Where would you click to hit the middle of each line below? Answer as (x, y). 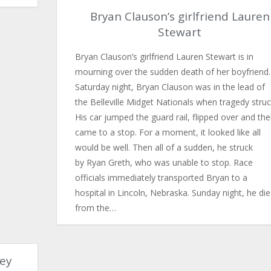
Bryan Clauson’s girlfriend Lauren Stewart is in (164, 57)
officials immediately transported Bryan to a (161, 178)
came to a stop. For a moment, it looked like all (168, 132)
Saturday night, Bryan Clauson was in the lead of (170, 87)
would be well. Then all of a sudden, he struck (164, 147)
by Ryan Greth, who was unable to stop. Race (164, 162)
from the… (95, 208)
